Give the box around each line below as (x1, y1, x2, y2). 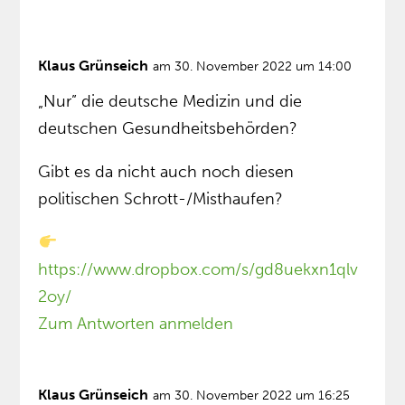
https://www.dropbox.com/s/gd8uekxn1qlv (38, 259, 359, 280)
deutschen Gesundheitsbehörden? (38, 118, 298, 139)
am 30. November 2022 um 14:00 (153, 59, 353, 75)
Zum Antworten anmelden (38, 314, 234, 334)
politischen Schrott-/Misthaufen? (38, 189, 284, 210)
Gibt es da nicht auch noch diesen (38, 162, 295, 183)
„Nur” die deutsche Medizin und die (38, 91, 303, 112)
